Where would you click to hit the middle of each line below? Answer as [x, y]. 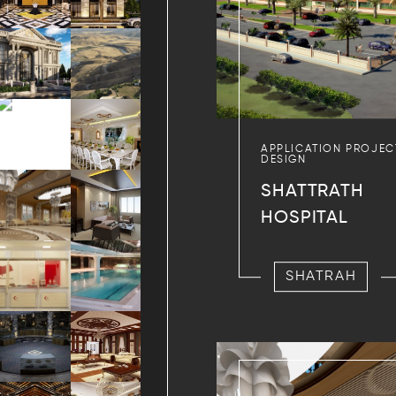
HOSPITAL [305, 219]
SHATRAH [321, 277]
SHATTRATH [312, 192]
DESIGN [284, 160]
